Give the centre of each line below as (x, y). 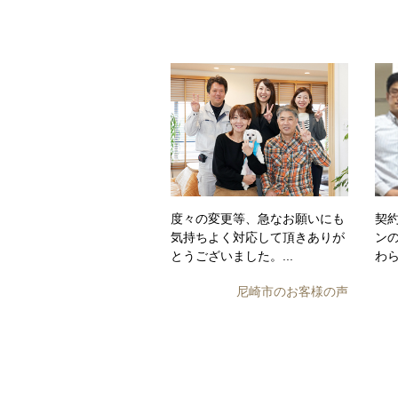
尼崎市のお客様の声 (292, 291)
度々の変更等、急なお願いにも (258, 219)
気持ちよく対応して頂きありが (258, 237)
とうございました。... (232, 256)
